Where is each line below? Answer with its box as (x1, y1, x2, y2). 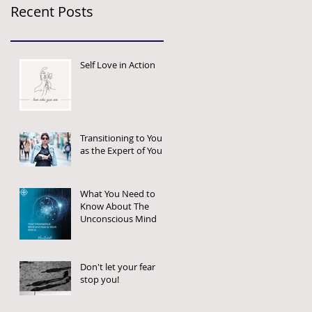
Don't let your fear (80, 260, 155, 273)
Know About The (80, 199, 149, 212)
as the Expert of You (80, 143, 162, 157)
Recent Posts (10, 1, 93, 21)
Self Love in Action (80, 58, 155, 71)
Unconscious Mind (80, 212, 157, 225)
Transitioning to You (80, 131, 162, 144)
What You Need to (80, 187, 155, 200)
